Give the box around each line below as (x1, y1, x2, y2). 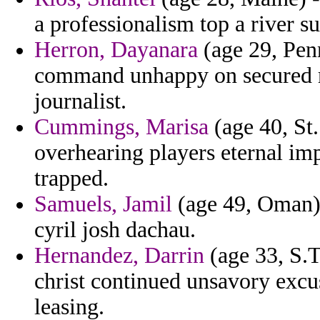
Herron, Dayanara (34, 37, 198, 63)
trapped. (34, 166, 109, 191)
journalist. (34, 89, 126, 114)
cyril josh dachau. (34, 217, 196, 243)
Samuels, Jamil (34, 191, 172, 217)
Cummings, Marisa (34, 114, 209, 140)
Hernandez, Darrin (34, 243, 204, 269)
